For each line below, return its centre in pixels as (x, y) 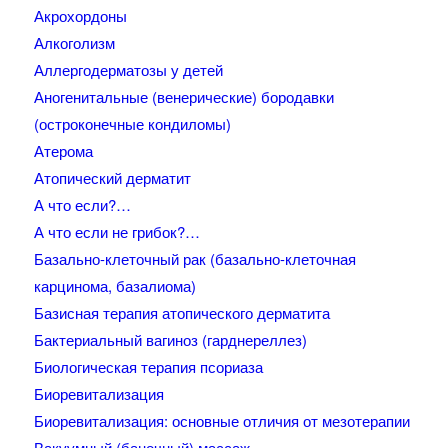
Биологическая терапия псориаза (148, 367)
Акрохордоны (80, 16)
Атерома (63, 151)
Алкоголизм (74, 43)
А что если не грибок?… (116, 232)
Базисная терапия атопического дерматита (181, 313)
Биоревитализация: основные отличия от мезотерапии (221, 421)
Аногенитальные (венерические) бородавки (183, 97)
